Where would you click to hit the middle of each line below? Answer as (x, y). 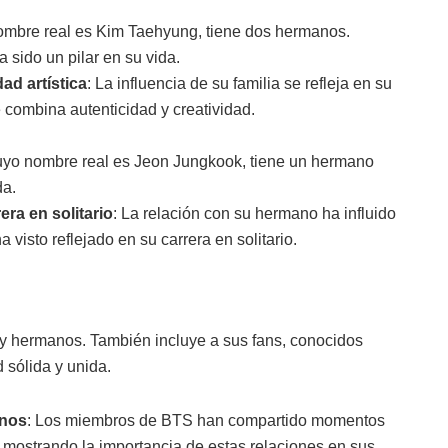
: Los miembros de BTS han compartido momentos (206, 421)
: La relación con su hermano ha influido (254, 213)
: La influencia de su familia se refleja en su (239, 83)
